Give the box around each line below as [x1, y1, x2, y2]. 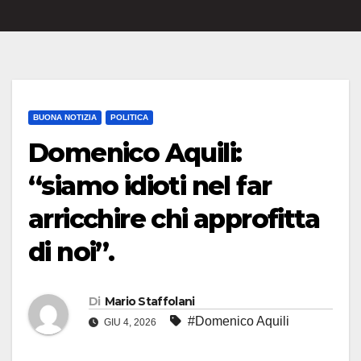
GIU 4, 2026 [102, 317, 159, 329]
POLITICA [110, 113, 148, 122]
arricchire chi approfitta [28, 203, 326, 234]
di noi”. [28, 236, 114, 268]
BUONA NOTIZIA [33, 113, 97, 122]
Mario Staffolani [104, 294, 195, 309]
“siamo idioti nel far [28, 170, 272, 201]
